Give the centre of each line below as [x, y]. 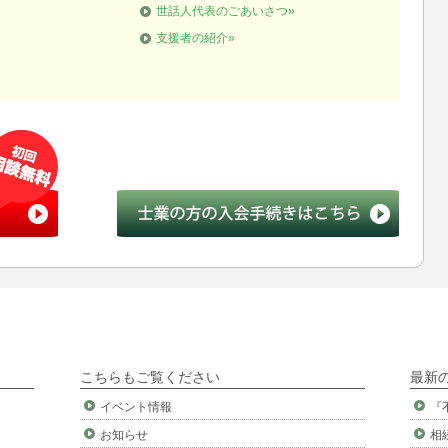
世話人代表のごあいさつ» [226, 10]
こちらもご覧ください [149, 376]
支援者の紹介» [196, 37]
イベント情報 [135, 407]
